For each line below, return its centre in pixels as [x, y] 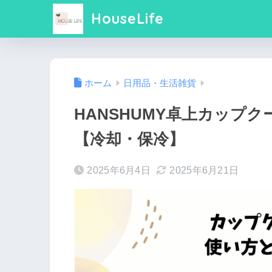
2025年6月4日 [119, 171]
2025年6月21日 [204, 171]
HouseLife [125, 19]
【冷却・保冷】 [129, 139]
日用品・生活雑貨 [160, 83]
